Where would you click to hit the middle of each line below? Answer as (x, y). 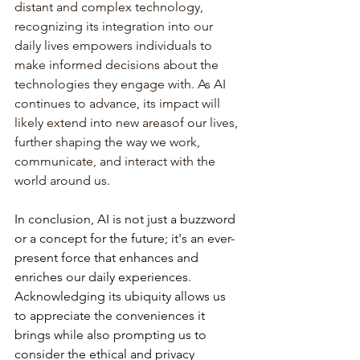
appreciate (60, 315)
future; (149, 238)
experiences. (155, 276)
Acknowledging (60, 296)
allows (192, 296)
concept (63, 238)
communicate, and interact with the (117, 161)
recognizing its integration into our (115, 26)
